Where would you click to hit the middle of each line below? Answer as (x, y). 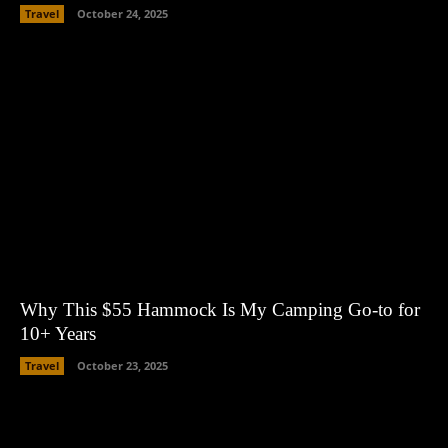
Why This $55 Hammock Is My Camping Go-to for (220, 309)
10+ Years (58, 333)
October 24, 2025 (122, 13)
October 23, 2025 (122, 365)
